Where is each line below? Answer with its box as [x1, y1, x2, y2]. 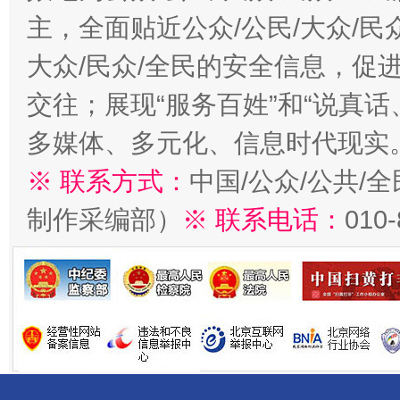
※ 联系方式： [27, 167, 189, 196]
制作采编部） [27, 205, 182, 234]
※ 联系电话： [182, 205, 345, 234]
